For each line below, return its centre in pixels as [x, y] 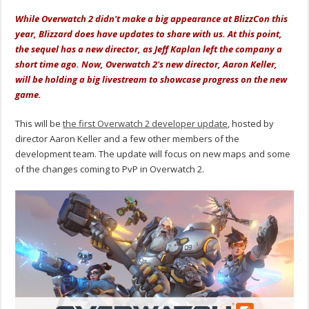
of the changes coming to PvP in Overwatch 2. [110, 169]
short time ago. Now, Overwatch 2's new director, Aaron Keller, [147, 64]
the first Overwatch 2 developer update [146, 124]
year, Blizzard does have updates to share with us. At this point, [149, 34]
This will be [39, 124]
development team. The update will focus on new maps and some [153, 154]
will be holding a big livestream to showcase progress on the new [151, 80]
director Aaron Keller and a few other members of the [128, 139]
